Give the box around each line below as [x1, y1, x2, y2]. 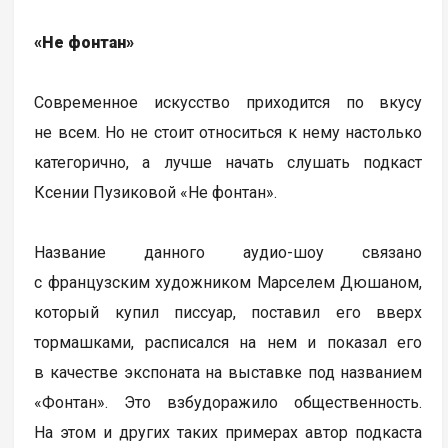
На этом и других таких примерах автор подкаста [34, 423, 423, 443]
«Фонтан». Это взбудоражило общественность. [34, 393, 423, 413]
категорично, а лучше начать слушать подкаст [34, 153, 423, 173]
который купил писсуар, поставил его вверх [34, 303, 423, 323]
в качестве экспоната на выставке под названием [34, 363, 423, 383]
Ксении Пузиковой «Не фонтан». [34, 183, 278, 203]
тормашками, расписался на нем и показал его [34, 333, 423, 353]
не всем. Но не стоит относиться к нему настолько [34, 123, 423, 143]
